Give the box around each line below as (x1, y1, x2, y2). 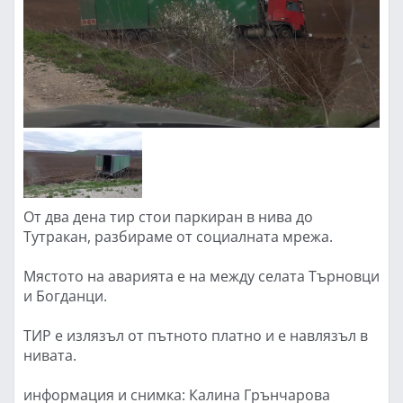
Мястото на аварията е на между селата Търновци (23, 266, 380, 285)
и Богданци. (23, 286, 107, 305)
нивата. (23, 345, 76, 364)
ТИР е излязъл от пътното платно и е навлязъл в (23, 326, 368, 345)
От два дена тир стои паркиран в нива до (23, 207, 313, 226)
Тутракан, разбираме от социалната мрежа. (23, 227, 333, 246)
